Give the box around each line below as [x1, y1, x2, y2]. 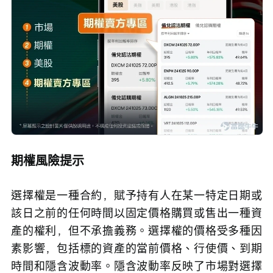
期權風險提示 [11, 152, 84, 169]
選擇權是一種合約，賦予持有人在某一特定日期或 [11, 187, 262, 202]
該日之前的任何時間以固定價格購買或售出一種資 [11, 205, 262, 220]
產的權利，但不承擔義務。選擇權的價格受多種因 [11, 222, 262, 238]
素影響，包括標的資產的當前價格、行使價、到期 [11, 240, 262, 255]
